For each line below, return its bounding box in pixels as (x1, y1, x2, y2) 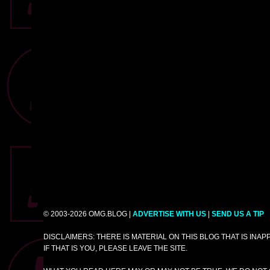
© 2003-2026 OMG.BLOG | (43, 210, 133, 219)
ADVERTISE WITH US (133, 210, 206, 219)
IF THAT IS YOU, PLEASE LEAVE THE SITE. (43, 244, 187, 253)
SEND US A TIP (212, 210, 264, 219)
